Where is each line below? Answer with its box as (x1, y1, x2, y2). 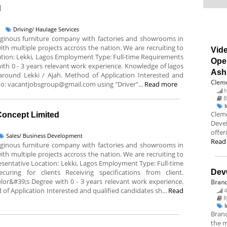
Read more (144, 80, 177, 89)
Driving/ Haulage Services (13, 25, 79, 33)
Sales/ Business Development (6, 132, 83, 139)
